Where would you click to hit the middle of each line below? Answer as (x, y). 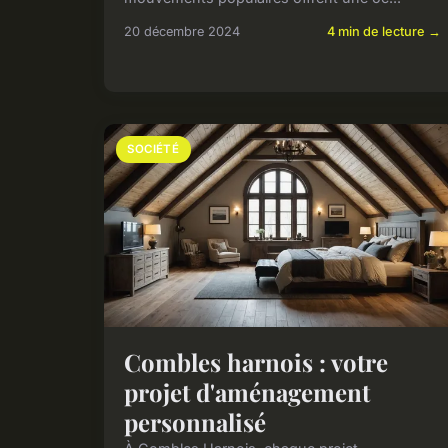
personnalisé (195, 422)
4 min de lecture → (384, 31)
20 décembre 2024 (182, 31)
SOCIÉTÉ (153, 148)
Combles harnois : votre (256, 362)
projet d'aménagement (247, 392)
